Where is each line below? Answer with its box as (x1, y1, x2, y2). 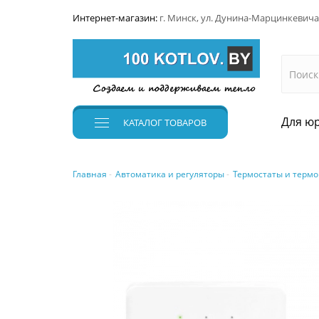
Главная (73, 168, 107, 181)
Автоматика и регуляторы (115, 168, 224, 181)
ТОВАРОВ (162, 116, 206, 130)
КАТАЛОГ (123, 116, 162, 130)
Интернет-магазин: (73, 11, 159, 24)
